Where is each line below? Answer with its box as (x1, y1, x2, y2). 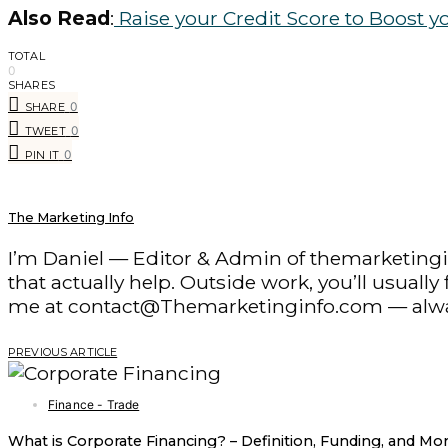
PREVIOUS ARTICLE (8, 345, 118, 360)
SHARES (8, 78, 55, 93)
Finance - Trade (48, 397, 140, 413)
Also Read (8, 6, 110, 31)
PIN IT (25, 148, 59, 163)
